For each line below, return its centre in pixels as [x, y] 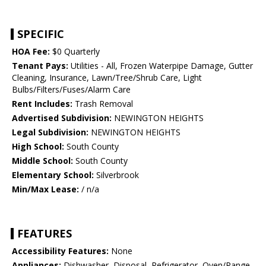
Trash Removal [103, 104]
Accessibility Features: [60, 251]
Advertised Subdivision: [62, 118]
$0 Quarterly [75, 52]
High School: [38, 147]
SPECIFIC [41, 34]
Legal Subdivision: [50, 132]
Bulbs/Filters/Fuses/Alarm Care [71, 90]
